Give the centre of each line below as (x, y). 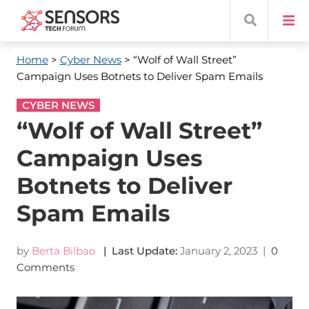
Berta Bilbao (63, 251)
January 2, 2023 (218, 251)
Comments (47, 267)
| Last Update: (137, 251)
